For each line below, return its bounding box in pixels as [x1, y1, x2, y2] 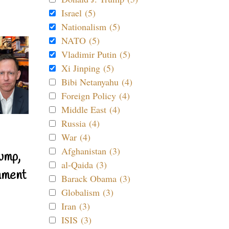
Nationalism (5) [61, 20, 120, 33]
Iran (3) [61, 200, 90, 212]
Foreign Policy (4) [61, 89, 130, 102]
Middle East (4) [61, 103, 120, 116]
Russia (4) [61, 117, 100, 129]
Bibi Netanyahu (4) [61, 76, 132, 88]
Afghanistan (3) [61, 145, 120, 157]
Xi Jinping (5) [61, 62, 114, 74]
